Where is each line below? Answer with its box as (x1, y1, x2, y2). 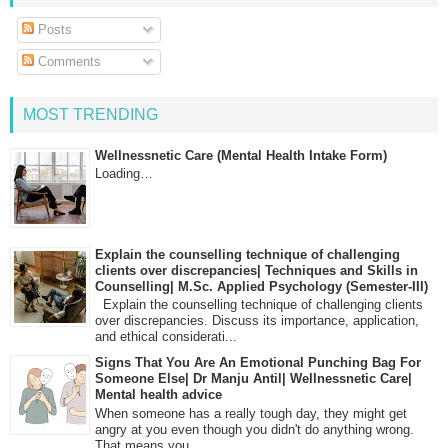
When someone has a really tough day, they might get (95, 405, 407, 421)
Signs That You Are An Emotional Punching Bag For (95, 355, 421, 371)
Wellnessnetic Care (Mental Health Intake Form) (95, 147, 387, 163)
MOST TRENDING (23, 105, 158, 123)
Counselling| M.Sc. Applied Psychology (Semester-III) (95, 278, 428, 294)
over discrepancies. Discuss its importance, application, (95, 313, 419, 329)
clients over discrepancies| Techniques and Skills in (95, 262, 418, 278)
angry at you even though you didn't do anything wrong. (95, 421, 414, 437)
